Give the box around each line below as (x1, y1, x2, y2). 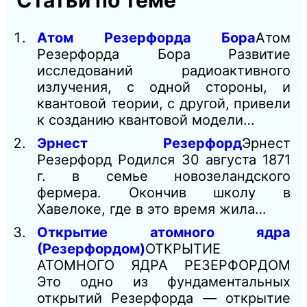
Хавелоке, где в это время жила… (37, 201, 266, 218)
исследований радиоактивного (37, 62, 291, 79)
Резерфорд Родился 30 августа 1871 (37, 151, 291, 169)
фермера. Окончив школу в (37, 184, 291, 201)
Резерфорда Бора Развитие (37, 46, 291, 63)
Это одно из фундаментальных (37, 273, 291, 291)
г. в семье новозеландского (37, 168, 291, 185)
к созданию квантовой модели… (37, 112, 254, 129)
